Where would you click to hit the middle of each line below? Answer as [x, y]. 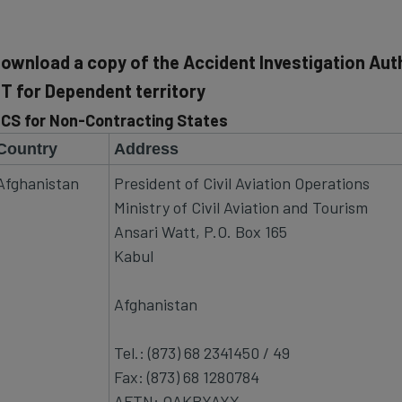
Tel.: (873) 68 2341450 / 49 [202, 352]
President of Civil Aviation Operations [242, 183]
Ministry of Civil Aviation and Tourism [241, 207]
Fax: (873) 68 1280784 [187, 376]
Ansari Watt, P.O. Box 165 [201, 231]
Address [146, 149]
